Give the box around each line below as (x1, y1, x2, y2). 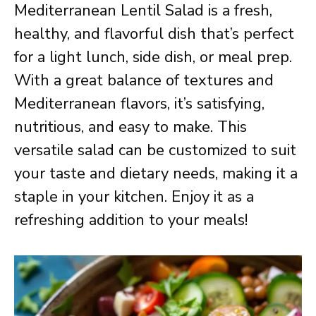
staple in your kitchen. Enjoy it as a (14, 186, 254, 207)
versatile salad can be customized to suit (14, 140, 296, 161)
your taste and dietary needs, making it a (14, 163, 298, 184)
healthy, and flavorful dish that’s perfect (14, 23, 294, 44)
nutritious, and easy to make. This (14, 116, 247, 138)
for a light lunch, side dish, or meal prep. (14, 47, 292, 68)
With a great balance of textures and (14, 70, 274, 91)
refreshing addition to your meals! (14, 209, 248, 231)
